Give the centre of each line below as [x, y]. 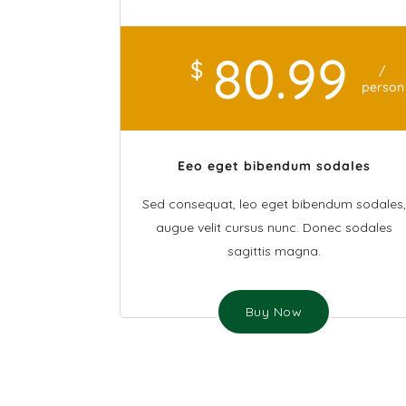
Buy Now [274, 312]
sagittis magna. [274, 251]
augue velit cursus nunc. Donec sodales [274, 227]
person [382, 87]
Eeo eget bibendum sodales [274, 166]
